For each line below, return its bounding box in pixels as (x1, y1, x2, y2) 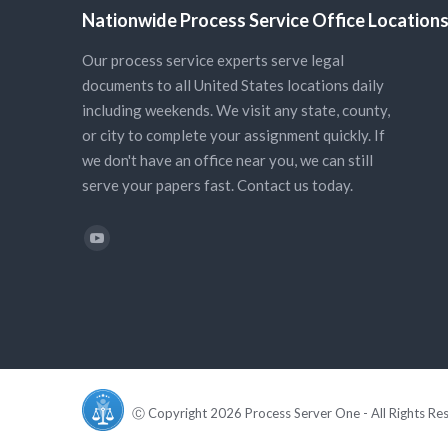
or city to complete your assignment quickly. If (82, 126, 385, 145)
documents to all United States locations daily (82, 76, 384, 95)
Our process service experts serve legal (82, 51, 344, 70)
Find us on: (82, 226, 153, 245)
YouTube (96, 241, 155, 260)
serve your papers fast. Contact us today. (82, 176, 353, 195)
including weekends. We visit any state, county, (82, 101, 390, 120)
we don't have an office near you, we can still (82, 151, 373, 170)
